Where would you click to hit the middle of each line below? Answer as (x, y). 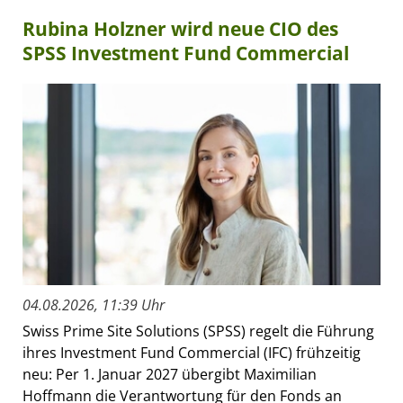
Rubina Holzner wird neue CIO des (180, 28)
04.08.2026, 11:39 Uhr (94, 305)
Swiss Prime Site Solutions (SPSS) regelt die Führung (198, 331)
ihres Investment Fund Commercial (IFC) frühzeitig (192, 353)
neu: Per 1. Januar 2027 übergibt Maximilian (170, 375)
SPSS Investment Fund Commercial (186, 53)
